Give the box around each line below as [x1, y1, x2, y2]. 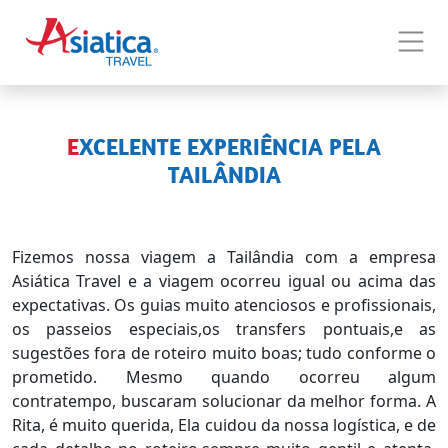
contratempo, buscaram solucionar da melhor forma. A [12, 390, 436, 412]
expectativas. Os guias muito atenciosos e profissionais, [12, 294, 436, 316]
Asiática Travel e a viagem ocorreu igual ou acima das [12, 270, 436, 292]
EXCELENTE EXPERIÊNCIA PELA [67, 132, 79, 161]
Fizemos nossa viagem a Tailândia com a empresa [12, 246, 436, 268]
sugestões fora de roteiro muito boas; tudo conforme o [12, 342, 436, 364]
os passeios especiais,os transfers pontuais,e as [12, 318, 436, 340]
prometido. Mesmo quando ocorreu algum [12, 366, 436, 388]
